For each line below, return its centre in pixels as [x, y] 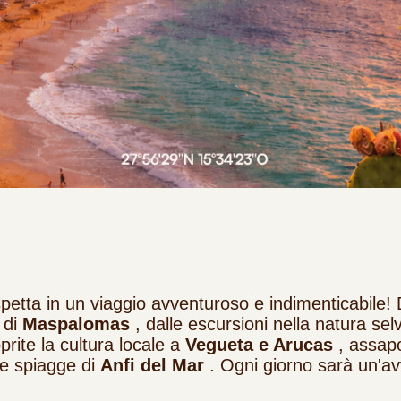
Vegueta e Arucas [259, 345]
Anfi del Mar [152, 366]
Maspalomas [76, 324]
